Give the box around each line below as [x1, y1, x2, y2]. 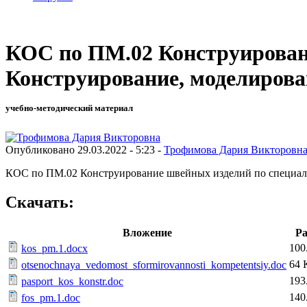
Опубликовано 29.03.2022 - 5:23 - [5, 143, 164, 156]
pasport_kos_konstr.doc [21, 275, 123, 287]
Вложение [122, 226, 172, 238]
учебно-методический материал [5, 103, 133, 114]
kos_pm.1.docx [21, 242, 88, 254]
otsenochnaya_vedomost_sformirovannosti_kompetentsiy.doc [21, 258, 286, 271]
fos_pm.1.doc [21, 291, 80, 304]
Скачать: [5, 193, 74, 211]
